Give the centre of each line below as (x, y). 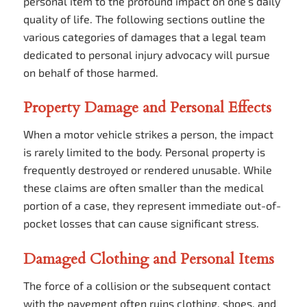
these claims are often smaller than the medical (143, 188)
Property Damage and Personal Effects (147, 107)
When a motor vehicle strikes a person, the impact (148, 134)
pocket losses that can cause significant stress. (141, 223)
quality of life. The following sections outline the (144, 19)
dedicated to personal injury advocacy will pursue (146, 54)
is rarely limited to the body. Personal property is (144, 152)
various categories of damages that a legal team (144, 36)
